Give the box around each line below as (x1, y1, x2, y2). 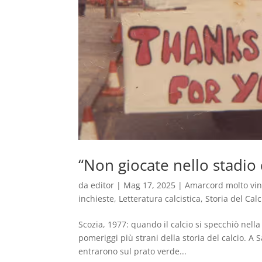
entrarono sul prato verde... (78, 245, 187, 257)
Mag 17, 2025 (123, 179, 176, 191)
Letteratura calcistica (119, 192, 201, 204)
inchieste (78, 192, 115, 204)
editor (91, 179, 115, 191)
